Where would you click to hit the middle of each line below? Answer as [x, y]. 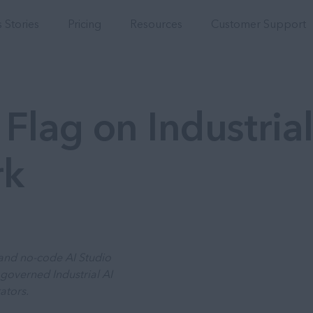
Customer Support [259, 23]
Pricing [85, 23]
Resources [156, 23]
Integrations [96, 8]
